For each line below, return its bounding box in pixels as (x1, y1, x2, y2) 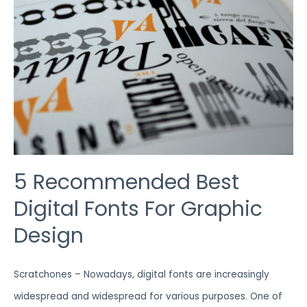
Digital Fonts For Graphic (14, 194, 262, 223)
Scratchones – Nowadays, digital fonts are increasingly (14, 267, 269, 281)
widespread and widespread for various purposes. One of (14, 289, 282, 303)
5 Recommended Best (14, 167, 239, 197)
